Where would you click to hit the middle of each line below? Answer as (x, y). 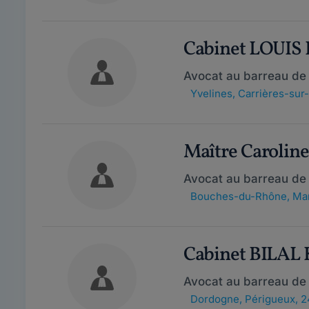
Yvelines (211, 93)
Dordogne (215, 299)
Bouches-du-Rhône (238, 196)
